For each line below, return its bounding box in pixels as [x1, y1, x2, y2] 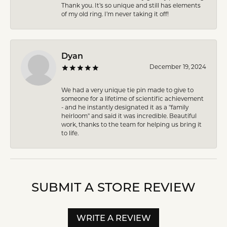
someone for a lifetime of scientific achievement [61, 95, 204, 102]
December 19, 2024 [149, 63, 206, 70]
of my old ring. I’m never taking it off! [61, 10, 169, 18]
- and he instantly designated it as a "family [61, 103, 188, 111]
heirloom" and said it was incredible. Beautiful [61, 112, 197, 120]
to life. [61, 129, 79, 137]
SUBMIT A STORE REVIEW [31, 182, 196, 195]
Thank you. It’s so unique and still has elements [61, 2, 201, 9]
